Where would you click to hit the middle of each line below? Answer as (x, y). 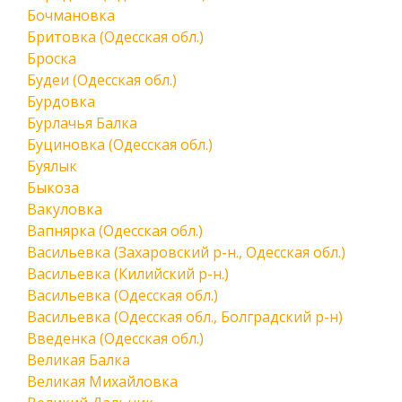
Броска (52, 58)
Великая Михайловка (102, 381)
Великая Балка (79, 360)
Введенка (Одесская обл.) (115, 338)
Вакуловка (65, 209)
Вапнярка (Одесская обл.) (115, 231)
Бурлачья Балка (82, 123)
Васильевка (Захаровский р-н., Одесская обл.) (186, 252)
